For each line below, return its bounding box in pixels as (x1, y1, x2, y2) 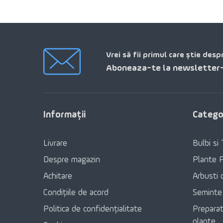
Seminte (193, 189, 222, 197)
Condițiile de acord (43, 189, 109, 197)
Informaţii (43, 110, 86, 119)
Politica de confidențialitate (43, 205, 142, 214)
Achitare (43, 172, 72, 181)
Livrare (43, 139, 67, 148)
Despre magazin (43, 156, 100, 164)
